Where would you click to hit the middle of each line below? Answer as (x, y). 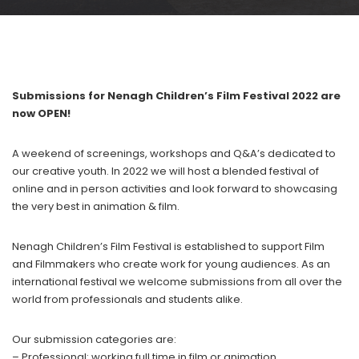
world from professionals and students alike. (127, 299)
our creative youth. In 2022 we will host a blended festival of (165, 171)
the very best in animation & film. (96, 206)
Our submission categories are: (94, 339)
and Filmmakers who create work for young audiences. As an (171, 264)
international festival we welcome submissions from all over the (177, 282)
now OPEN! (41, 113)
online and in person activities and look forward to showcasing (175, 189)
